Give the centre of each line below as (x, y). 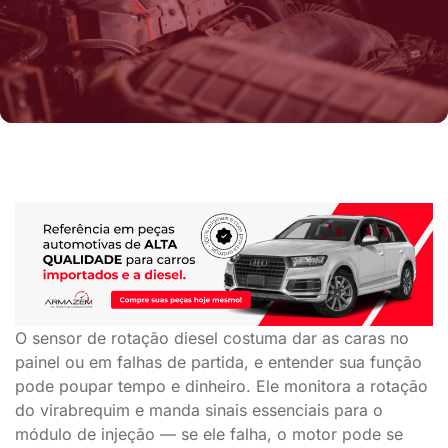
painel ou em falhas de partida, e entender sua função (218, 361)
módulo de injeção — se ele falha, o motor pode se (209, 433)
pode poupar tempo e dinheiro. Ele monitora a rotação (221, 385)
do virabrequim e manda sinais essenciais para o (199, 409)
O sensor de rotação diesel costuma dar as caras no (212, 337)
